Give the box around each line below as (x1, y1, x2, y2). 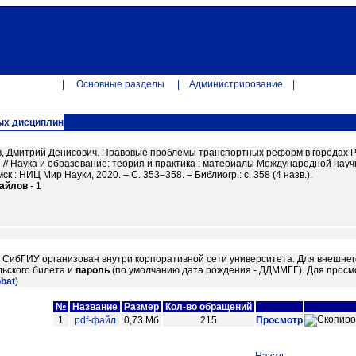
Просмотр (256, 315, 303, 326)
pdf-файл (74, 315, 116, 326)
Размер (122, 301, 161, 312)
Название (70, 301, 120, 312)
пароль (75, 265, 110, 276)
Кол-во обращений (163, 301, 254, 312)
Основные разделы (76, 79, 164, 90)
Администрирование (188, 79, 283, 90)
